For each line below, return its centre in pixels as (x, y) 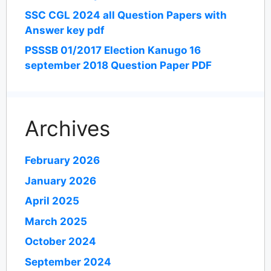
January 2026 (60, 181)
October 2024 (60, 242)
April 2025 (52, 201)
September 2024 (68, 262)
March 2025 (56, 221)
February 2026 (62, 161)
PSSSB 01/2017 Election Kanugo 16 (113, 51)
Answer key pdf (65, 30)
